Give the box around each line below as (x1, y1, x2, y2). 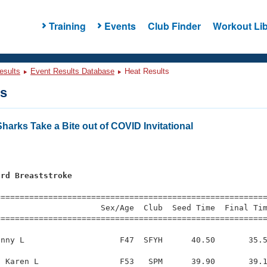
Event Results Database (30, 67, 114, 76)
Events (104, 18, 136, 33)
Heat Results (122, 67, 169, 76)
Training (48, 18, 86, 33)
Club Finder (147, 18, 201, 33)
